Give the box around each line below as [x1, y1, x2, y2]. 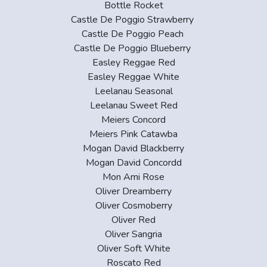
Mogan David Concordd [85, 156, 182, 169]
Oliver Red [111, 213, 156, 226]
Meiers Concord [101, 113, 166, 126]
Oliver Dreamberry [95, 184, 172, 198]
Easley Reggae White [88, 70, 179, 83]
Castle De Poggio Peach [81, 27, 186, 41]
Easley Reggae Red [92, 55, 175, 69]
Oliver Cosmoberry [95, 198, 172, 212]
